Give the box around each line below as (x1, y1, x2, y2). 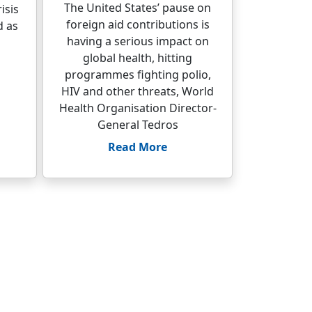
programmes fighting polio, (64, 67, 211, 82)
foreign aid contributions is (65, 17, 210, 32)
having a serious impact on (66, 33, 209, 49)
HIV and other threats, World (61, 84, 214, 99)
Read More (108, 139, 167, 155)
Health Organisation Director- (58, 100, 217, 116)
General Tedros (97, 117, 178, 132)
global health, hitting (83, 50, 192, 65)
